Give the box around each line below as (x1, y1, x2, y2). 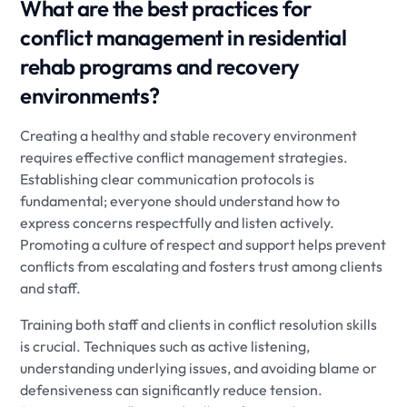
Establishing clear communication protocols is (20, 170, 315, 189)
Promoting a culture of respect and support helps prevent (20, 235, 387, 254)
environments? (20, 82, 160, 110)
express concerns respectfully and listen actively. (20, 213, 335, 233)
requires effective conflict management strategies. (20, 148, 349, 167)
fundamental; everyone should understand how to (20, 192, 341, 211)
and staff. (20, 279, 82, 298)
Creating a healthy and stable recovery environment (20, 126, 358, 145)
